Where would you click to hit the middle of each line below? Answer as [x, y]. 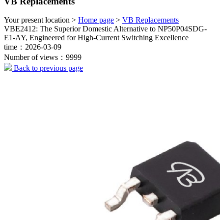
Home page [96, 20]
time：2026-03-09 [33, 47]
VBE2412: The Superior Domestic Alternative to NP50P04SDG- [105, 29]
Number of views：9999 [43, 57]
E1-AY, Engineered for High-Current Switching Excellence [96, 38]
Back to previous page [47, 68]
